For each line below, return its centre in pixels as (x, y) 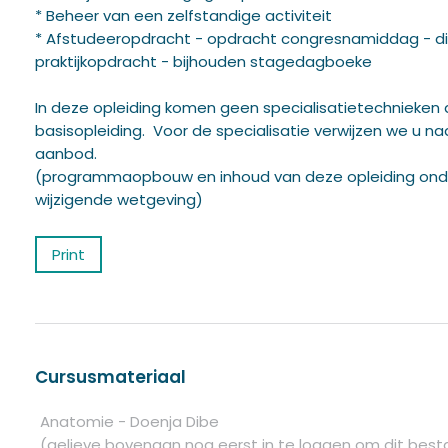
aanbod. (66, 153)
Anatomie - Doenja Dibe (129, 421)
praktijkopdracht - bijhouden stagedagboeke (203, 61)
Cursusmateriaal (110, 376)
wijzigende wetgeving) (119, 199)
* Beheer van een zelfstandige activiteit (183, 15)
